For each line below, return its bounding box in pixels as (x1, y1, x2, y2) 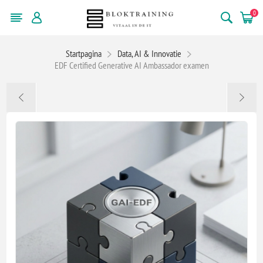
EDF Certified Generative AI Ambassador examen (54, 59, 209, 71)
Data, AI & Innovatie (117, 47, 181, 59)
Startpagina (66, 47, 102, 59)
